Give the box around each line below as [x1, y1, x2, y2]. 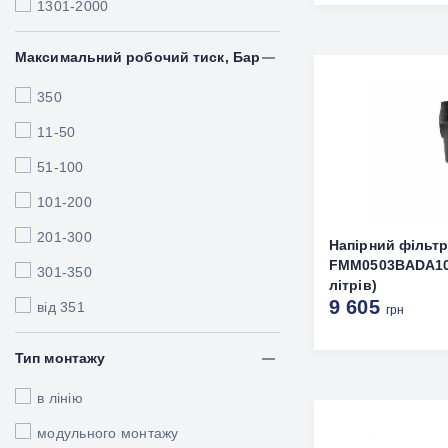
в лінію [37, 390, 83, 406]
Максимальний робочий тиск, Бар [15, 49, 260, 65]
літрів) [329, 277, 377, 293]
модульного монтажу [37, 425, 179, 441]
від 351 [37, 299, 85, 315]
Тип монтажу [15, 350, 106, 366]
